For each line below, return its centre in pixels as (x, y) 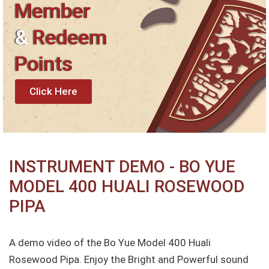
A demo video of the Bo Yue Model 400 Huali (110, 242)
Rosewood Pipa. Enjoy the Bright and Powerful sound (129, 259)
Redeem (70, 37)
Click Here (53, 91)
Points (44, 63)
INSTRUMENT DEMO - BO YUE (122, 166)
